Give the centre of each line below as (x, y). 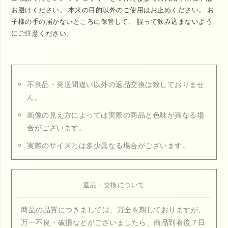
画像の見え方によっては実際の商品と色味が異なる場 (116, 115)
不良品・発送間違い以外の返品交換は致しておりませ (116, 84)
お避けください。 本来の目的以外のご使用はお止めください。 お (113, 10)
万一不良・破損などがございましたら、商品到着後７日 (113, 222)
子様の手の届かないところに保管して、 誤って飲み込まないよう (112, 22)
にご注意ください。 (42, 33)
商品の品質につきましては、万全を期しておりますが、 (113, 209)
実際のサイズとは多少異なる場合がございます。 (108, 146)
